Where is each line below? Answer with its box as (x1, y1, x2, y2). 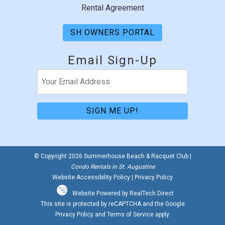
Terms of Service (106, 211, 154, 218)
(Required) (39, 84, 70, 92)
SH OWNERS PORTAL (70, 28, 155, 38)
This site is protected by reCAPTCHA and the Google (40, 200, 185, 208)
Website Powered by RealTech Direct (72, 190, 174, 197)
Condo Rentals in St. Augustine (70, 163, 155, 171)
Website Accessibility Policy (52, 174, 130, 181)
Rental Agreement (81, 3, 144, 13)
